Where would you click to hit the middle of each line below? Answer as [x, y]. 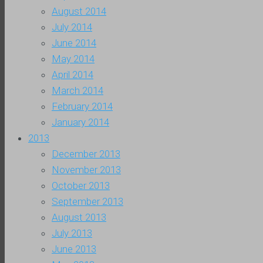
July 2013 [72, 233]
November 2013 [86, 170]
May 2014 [73, 59]
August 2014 [79, 11]
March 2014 [77, 91]
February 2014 [82, 107]
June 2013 [74, 249]
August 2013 [79, 218]
